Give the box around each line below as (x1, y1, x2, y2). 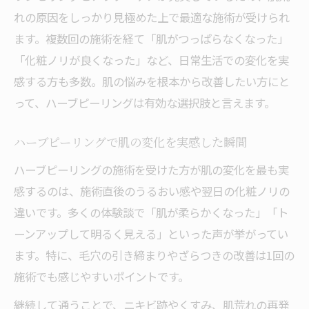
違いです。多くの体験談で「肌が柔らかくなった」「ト (14, 204, 288, 221)
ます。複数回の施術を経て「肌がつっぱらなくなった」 (14, 30, 288, 47)
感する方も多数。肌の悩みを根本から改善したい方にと (14, 73, 290, 90)
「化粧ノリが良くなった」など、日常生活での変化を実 (14, 52, 289, 68)
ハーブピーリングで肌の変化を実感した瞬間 (14, 137, 247, 150)
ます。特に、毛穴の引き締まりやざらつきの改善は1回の (14, 247, 295, 263)
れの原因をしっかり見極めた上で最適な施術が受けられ (14, 9, 290, 26)
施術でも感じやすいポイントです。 (14, 268, 189, 285)
